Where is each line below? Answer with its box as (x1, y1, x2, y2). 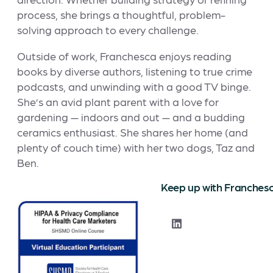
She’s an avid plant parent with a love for (17, 95, 219, 108)
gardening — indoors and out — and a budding (17, 110, 245, 124)
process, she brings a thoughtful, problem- (17, 8, 225, 21)
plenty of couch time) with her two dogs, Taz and (17, 141, 255, 154)
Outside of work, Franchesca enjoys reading (17, 49, 232, 63)
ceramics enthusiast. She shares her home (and (17, 126, 248, 139)
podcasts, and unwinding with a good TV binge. (17, 80, 251, 93)
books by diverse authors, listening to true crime (17, 65, 252, 78)
